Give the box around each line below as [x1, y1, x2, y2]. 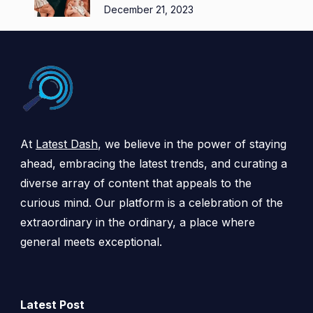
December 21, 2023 [104, 3, 194, 16]
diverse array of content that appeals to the [20, 176, 252, 191]
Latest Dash [36, 137, 98, 152]
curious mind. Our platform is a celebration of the [20, 196, 283, 210]
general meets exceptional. [20, 235, 162, 249]
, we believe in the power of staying [98, 137, 286, 152]
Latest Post [20, 297, 85, 312]
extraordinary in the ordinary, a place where [20, 215, 255, 230]
